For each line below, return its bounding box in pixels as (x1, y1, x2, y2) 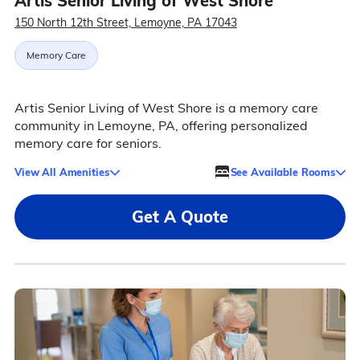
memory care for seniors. (14, 135, 162, 152)
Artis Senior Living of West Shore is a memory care (14, 100, 318, 117)
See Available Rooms (230, 165, 336, 178)
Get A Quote (132, 207, 228, 227)
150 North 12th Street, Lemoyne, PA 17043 (14, 15, 237, 31)
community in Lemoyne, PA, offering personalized (14, 117, 308, 134)
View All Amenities (14, 165, 109, 178)
